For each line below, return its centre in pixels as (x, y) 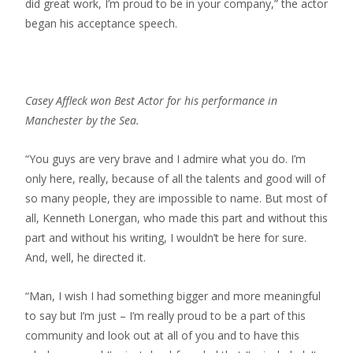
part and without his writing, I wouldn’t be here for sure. (166, 238)
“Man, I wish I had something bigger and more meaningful (173, 296)
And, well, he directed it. (85, 257)
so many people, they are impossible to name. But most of (176, 198)
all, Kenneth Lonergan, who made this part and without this (176, 218)
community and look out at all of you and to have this (162, 335)
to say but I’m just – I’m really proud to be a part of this (165, 316)
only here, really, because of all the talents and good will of (175, 178)
